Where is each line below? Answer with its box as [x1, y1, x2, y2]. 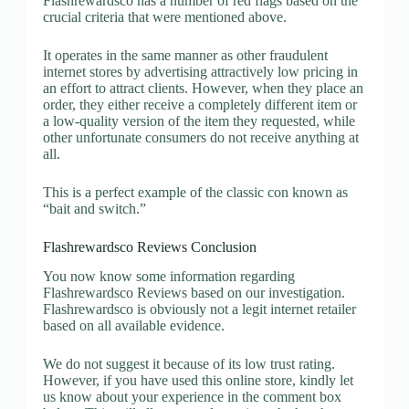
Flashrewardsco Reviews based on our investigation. [42, 285, 345, 301]
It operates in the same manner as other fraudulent [42, 47, 328, 63]
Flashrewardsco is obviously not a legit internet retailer [42, 301, 356, 318]
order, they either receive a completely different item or [42, 96, 357, 112]
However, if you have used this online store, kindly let [42, 372, 353, 389]
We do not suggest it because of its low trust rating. [42, 356, 335, 372]
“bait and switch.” [42, 200, 146, 216]
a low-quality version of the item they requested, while [42, 112, 355, 129]
